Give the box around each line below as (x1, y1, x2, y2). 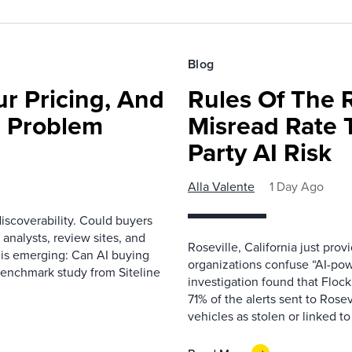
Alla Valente (188, 178, 255, 195)
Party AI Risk (188, 134, 332, 170)
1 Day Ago (269, 178, 324, 195)
